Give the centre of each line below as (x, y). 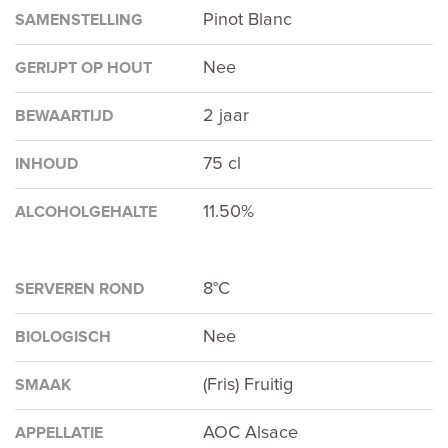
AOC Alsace (251, 433)
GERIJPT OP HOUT (83, 68)
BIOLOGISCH (63, 337)
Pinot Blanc (248, 20)
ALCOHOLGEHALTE (86, 212)
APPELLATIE (59, 433)
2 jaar (226, 116)
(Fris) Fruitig (248, 385)
